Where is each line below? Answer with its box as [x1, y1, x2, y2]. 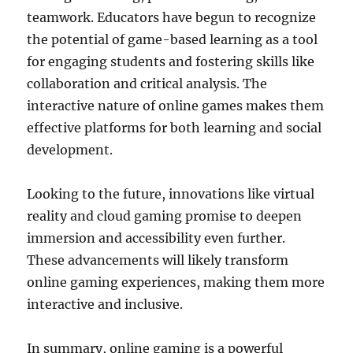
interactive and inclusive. [27, 296, 184, 313]
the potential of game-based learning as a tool [27, 32, 318, 48]
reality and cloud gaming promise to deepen [27, 208, 303, 225]
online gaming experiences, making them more [27, 274, 325, 291]
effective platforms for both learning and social [27, 120, 322, 136]
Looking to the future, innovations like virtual [27, 186, 315, 203]
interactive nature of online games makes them [27, 98, 325, 114]
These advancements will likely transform [27, 252, 289, 269]
